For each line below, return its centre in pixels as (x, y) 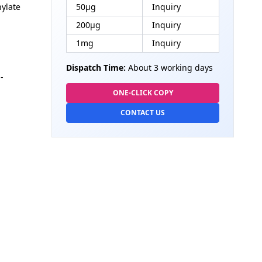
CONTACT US (143, 113)
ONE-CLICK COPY (143, 93)
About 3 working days (169, 68)
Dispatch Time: (96, 68)
